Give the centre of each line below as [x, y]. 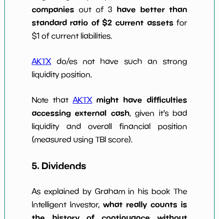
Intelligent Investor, [67, 205]
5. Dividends [59, 165]
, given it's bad [158, 113]
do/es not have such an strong [119, 61]
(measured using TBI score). [82, 140]
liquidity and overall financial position [109, 126]
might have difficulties [142, 100]
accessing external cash [80, 113]
